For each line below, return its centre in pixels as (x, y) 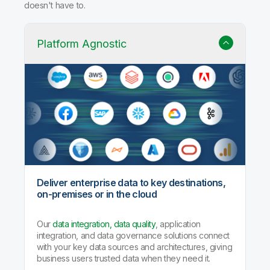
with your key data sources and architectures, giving (135, 246)
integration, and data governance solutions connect (133, 235)
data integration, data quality (104, 224)
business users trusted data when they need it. (124, 258)
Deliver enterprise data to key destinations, (131, 182)
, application (178, 224)
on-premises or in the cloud (97, 194)
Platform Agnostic (82, 44)
